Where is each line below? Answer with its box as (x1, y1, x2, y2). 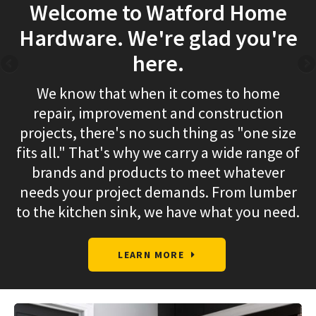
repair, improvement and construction (32, 103, 284, 123)
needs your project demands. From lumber (19, 182, 297, 202)
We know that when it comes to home (36, 83, 280, 104)
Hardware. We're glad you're (18, 23, 298, 53)
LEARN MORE (118, 248, 185, 262)
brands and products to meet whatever (31, 162, 285, 183)
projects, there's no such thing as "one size (20, 123, 296, 143)
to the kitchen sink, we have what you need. (16, 202, 300, 222)
